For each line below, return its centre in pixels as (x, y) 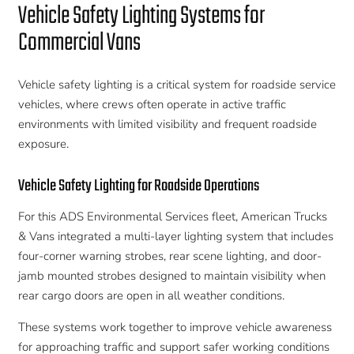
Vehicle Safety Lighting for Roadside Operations (138, 186)
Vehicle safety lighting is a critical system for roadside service (177, 84)
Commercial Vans (79, 43)
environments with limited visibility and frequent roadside (167, 124)
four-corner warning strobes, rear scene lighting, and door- (169, 256)
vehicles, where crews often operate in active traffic (152, 104)
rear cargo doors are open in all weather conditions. (151, 295)
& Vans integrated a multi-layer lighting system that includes (175, 236)
